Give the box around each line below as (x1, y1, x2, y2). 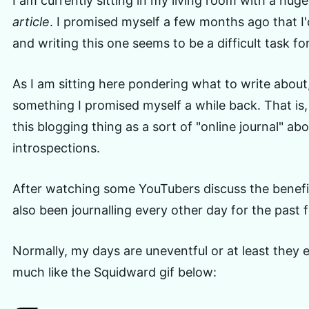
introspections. (12, 141, 100, 155)
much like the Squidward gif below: (12, 265, 217, 279)
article (12, 14, 50, 29)
